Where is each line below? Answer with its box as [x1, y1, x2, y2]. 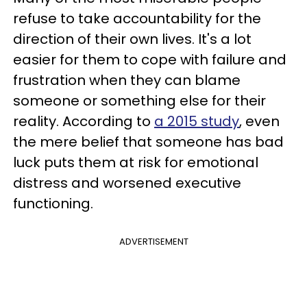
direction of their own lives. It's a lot [13, 29, 251, 49]
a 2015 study [154, 112, 239, 131]
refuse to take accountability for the [13, 9, 261, 28]
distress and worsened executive [13, 173, 241, 193]
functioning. [13, 194, 93, 213]
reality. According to [13, 112, 154, 131]
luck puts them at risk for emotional [13, 153, 258, 172]
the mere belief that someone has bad [13, 132, 284, 151]
